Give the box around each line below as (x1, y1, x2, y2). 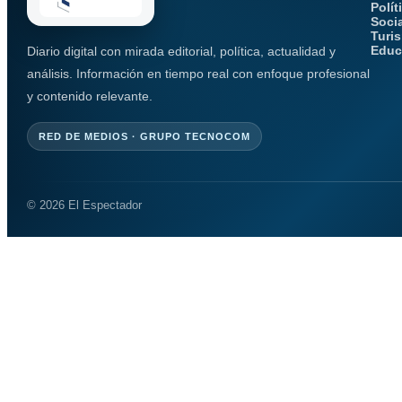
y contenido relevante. (27, 89, 153, 104)
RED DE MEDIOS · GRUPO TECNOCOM (39, 131, 250, 143)
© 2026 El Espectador (27, 198, 142, 213)
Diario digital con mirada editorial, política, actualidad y (27, 44, 336, 59)
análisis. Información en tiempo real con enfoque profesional (27, 66, 370, 82)
